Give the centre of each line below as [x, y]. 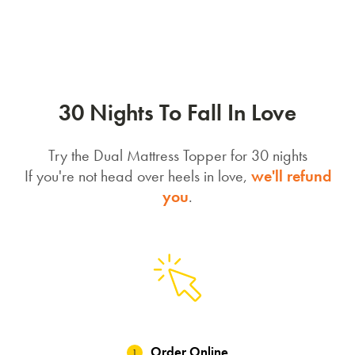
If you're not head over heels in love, [137, 176]
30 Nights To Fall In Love [177, 113]
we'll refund [291, 176]
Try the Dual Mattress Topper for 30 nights [177, 155]
